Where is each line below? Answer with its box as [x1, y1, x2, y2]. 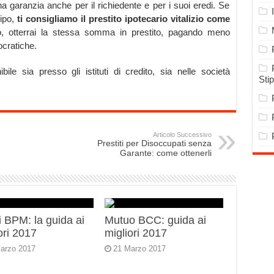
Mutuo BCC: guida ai [105, 214, 207, 227]
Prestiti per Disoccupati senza [97, 138, 212, 149]
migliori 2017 [105, 227, 168, 240]
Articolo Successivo [152, 131, 212, 139]
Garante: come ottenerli [119, 148, 212, 158]
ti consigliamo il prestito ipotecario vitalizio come [17, 13, 230, 24]
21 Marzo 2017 [113, 244, 166, 254]
